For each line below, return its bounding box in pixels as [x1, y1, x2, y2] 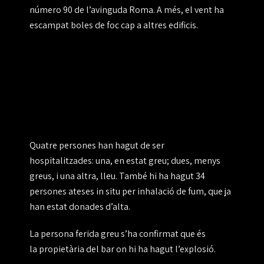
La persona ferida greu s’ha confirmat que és [29, 227, 206, 240]
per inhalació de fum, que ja [120, 185, 231, 198]
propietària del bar [39, 243, 116, 256]
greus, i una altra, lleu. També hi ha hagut [29, 170, 196, 183]
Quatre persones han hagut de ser [29, 139, 164, 152]
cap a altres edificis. [119, 19, 198, 32]
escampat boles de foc [29, 19, 119, 32]
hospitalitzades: [29, 154, 94, 167]
